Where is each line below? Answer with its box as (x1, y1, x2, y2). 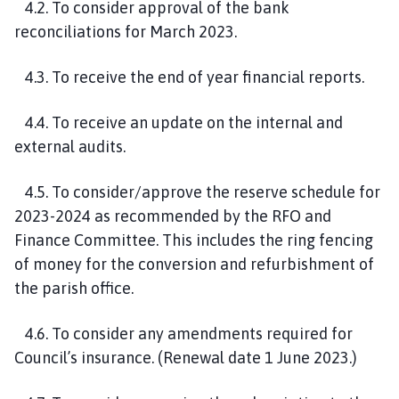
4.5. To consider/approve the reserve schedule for (14, 182, 380, 201)
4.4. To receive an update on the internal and (14, 112, 343, 132)
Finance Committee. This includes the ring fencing (14, 230, 373, 249)
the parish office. (14, 278, 134, 297)
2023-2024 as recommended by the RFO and (14, 206, 331, 225)
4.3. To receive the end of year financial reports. (14, 67, 364, 86)
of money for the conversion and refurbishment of (14, 254, 374, 273)
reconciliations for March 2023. (14, 21, 237, 41)
